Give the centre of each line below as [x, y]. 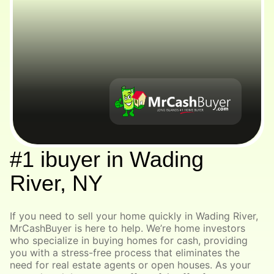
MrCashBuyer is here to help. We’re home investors [128, 228]
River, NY [56, 183]
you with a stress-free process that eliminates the [125, 253]
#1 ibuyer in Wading [107, 160]
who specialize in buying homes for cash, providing [129, 241]
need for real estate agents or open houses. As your [130, 265]
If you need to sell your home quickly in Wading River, [134, 216]
